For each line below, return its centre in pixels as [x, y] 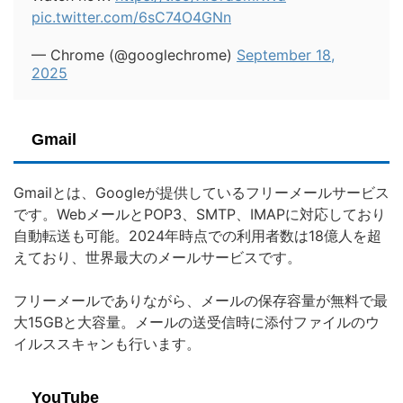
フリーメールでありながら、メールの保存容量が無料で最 [201, 301]
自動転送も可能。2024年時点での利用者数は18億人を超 [197, 236]
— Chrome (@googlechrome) [134, 55]
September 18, [286, 55]
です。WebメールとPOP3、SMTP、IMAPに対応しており [200, 215]
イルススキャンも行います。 [107, 344]
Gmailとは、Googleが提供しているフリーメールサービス [201, 193]
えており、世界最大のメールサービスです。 [157, 258]
